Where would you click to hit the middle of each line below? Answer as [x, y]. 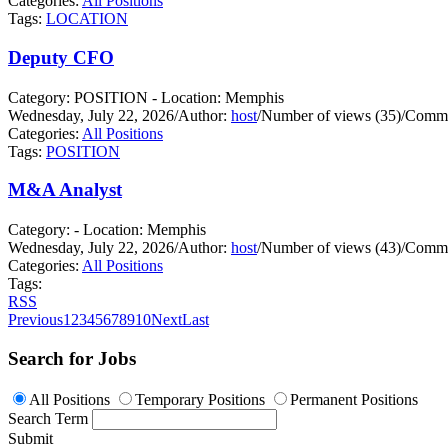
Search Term [48, 418]
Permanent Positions [354, 399]
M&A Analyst [65, 190]
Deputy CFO [61, 57]
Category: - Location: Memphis [107, 230]
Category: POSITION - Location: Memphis [146, 97]
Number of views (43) [331, 248]
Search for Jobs [72, 358]
